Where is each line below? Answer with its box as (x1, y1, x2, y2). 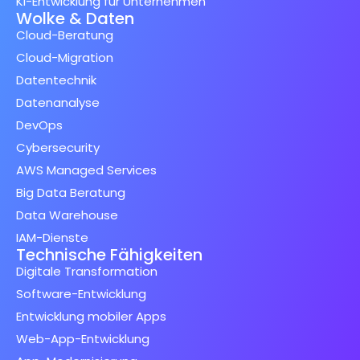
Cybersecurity (16, 139, 100, 157)
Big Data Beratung (16, 184, 125, 202)
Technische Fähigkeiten (16, 243, 202, 267)
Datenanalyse (16, 94, 100, 112)
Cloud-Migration (16, 49, 113, 67)
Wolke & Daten (16, 7, 134, 31)
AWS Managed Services (16, 162, 157, 179)
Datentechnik (16, 72, 96, 89)
